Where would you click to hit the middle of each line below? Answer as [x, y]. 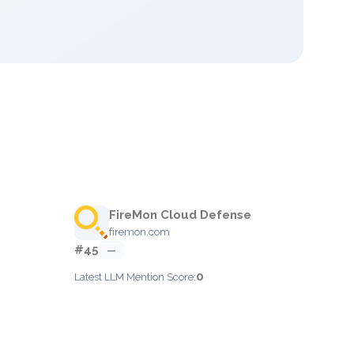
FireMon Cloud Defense [180, 215]
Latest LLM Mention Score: [135, 277]
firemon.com [139, 232]
